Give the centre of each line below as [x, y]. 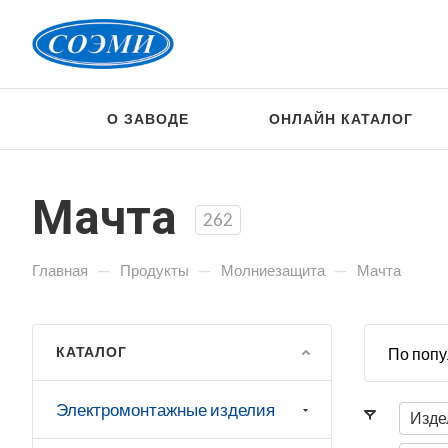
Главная [60, 270]
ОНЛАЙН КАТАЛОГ [341, 118]
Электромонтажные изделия [165, 409]
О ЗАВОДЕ [148, 118]
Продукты [154, 270]
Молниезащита [273, 270]
